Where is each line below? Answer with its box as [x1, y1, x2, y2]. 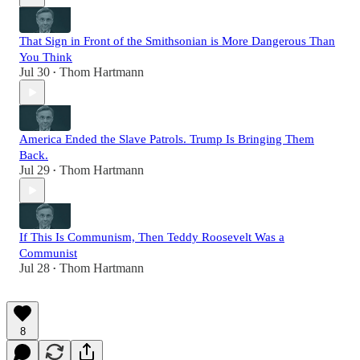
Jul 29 [19, 163, 50, 178]
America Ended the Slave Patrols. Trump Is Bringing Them [19, 133, 314, 146]
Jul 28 [19, 261, 50, 276]
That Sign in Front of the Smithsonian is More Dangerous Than [19, 35, 335, 48]
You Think [19, 51, 72, 64]
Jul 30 [19, 65, 50, 80]
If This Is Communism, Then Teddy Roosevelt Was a [19, 231, 284, 244]
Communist [19, 247, 77, 260]
